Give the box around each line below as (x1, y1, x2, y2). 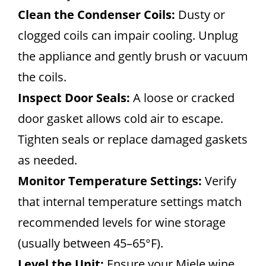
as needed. (18, 152, 77, 168)
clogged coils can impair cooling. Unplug (18, 27, 238, 43)
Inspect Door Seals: (18, 90, 130, 106)
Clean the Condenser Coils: (18, 7, 175, 23)
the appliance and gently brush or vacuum (18, 48, 248, 64)
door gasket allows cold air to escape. (18, 110, 223, 126)
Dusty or (175, 7, 225, 23)
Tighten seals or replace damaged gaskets (18, 131, 248, 147)
